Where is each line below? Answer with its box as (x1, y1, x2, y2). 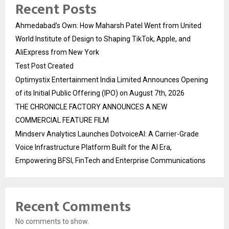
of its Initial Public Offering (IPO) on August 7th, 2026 (15, 88, 185, 97)
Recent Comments (15, 194, 131, 219)
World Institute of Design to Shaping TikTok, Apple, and (15, 34, 191, 43)
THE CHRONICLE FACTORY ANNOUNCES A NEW (15, 102, 167, 111)
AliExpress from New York (15, 48, 99, 56)
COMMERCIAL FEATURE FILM (15, 116, 109, 124)
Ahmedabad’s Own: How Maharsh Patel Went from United (15, 21, 201, 30)
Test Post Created (15, 61, 74, 70)
